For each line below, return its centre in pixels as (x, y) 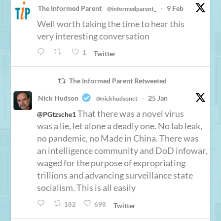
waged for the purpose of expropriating (111, 163)
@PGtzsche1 (57, 114)
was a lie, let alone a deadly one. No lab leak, (120, 126)
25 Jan (158, 98)
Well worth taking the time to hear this (111, 24)
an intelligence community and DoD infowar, (122, 151)
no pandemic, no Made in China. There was (118, 138)
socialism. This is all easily (87, 188)
